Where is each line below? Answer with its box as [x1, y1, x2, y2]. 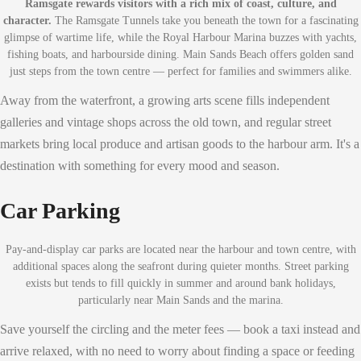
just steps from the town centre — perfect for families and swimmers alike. [9, 64, 352, 77]
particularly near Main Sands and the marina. [77, 293, 284, 306]
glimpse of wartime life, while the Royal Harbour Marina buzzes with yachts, [4, 31, 357, 44]
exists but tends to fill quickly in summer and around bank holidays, [25, 276, 336, 289]
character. [2, 14, 52, 27]
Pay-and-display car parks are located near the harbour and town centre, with [5, 243, 356, 255]
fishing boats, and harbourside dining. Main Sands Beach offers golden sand [7, 48, 354, 60]
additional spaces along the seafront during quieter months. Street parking [12, 259, 349, 272]
